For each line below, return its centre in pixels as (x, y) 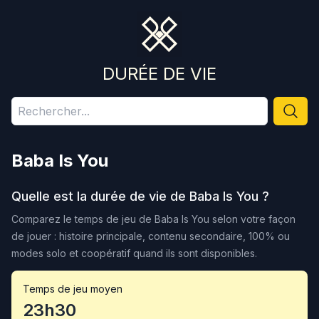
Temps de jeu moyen (73, 289)
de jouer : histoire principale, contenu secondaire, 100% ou (151, 236)
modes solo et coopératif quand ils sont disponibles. (134, 253)
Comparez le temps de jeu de (83, 219)
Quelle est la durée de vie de (100, 196)
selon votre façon (252, 219)
